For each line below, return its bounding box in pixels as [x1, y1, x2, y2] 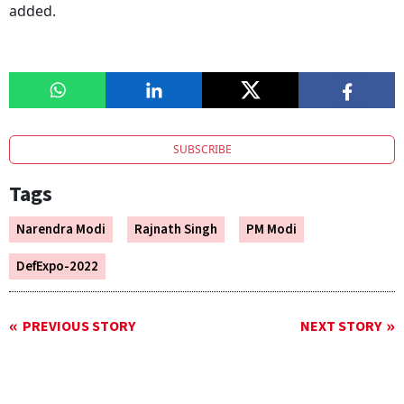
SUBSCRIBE [172, 142, 232, 158]
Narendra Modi [16, 220, 106, 240]
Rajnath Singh [134, 220, 217, 240]
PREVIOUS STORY [23, 317, 135, 337]
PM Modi [246, 220, 297, 240]
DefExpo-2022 [16, 257, 98, 277]
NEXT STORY [300, 317, 381, 337]
